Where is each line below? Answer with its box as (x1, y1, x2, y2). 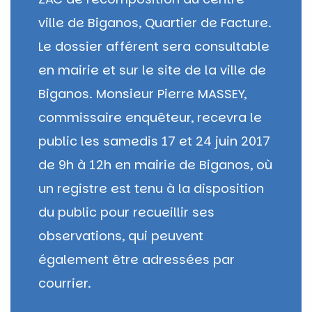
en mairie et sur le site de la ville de (38, 61, 266, 79)
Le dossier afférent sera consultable (38, 37, 270, 55)
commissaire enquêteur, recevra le (38, 108, 262, 126)
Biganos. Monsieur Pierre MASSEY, (38, 84, 247, 102)
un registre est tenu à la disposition (38, 179, 264, 197)
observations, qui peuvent (38, 226, 203, 244)
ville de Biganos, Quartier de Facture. (38, 13, 272, 31)
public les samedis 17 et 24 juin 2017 (38, 132, 270, 150)
